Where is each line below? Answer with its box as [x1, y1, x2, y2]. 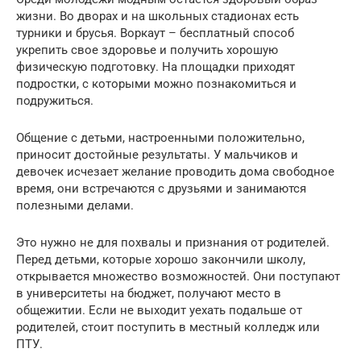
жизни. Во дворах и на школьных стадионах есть [16, 8, 299, 23]
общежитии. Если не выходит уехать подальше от [16, 302, 302, 317]
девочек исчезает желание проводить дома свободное [16, 164, 334, 179]
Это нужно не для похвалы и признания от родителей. [16, 234, 330, 250]
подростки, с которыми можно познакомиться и [16, 76, 297, 91]
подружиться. [16, 93, 93, 108]
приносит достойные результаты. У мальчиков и [16, 147, 298, 162]
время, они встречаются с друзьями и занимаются [16, 180, 306, 196]
